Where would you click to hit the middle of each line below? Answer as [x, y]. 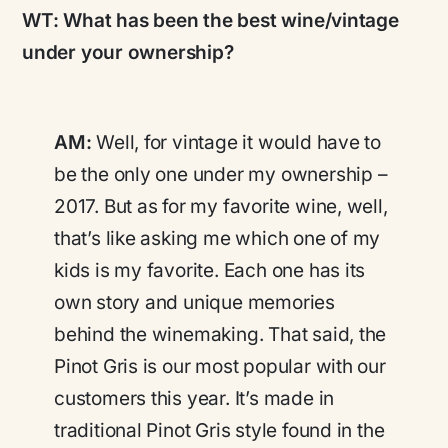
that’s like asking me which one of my [217, 239]
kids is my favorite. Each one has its [210, 271]
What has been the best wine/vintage [231, 20]
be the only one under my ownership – [221, 175]
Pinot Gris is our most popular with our [220, 367]
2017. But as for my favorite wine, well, [221, 207]
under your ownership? [128, 52]
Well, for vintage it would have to [239, 143]
